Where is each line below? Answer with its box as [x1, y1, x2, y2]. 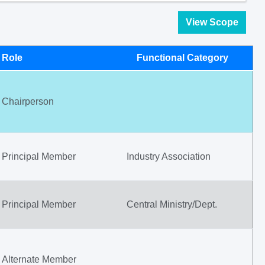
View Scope [186, 17, 238, 27]
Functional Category [137, 53, 228, 63]
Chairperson [2, 96, 54, 106]
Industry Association [127, 151, 211, 161]
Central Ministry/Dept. [127, 199, 217, 209]
